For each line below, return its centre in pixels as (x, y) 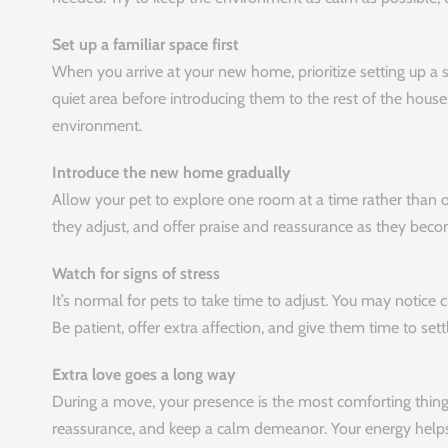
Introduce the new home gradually (171, 172)
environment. (97, 125)
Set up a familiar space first (145, 44)
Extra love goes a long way (144, 374)
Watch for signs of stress (136, 273)
